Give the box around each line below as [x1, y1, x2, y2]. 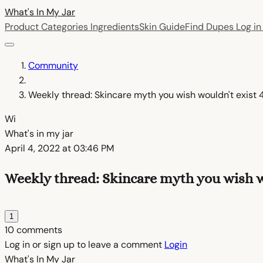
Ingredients [90, 21, 139, 33]
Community [28, 59, 78, 72]
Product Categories [5, 21, 90, 33]
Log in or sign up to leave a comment [5, 238, 164, 251]
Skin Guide [139, 21, 185, 33]
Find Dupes [185, 21, 234, 33]
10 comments [5, 223, 62, 236]
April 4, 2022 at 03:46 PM [5, 142, 114, 154]
